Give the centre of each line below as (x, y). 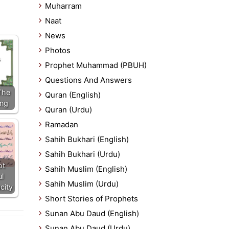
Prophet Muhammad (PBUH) (96, 65)
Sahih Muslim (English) (86, 169)
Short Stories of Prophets (91, 199)
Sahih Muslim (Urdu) (82, 184)
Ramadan (62, 124)
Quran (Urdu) (68, 110)
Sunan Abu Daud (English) (92, 213)
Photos (58, 50)
